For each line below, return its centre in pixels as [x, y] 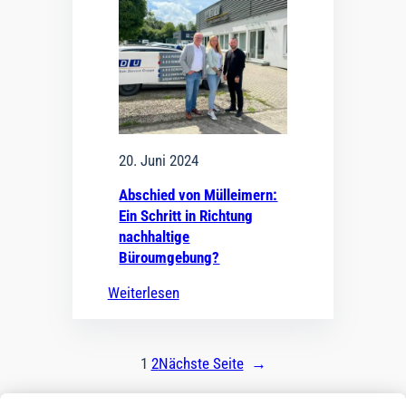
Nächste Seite [201, 364]
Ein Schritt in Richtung [186, 216]
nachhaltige [155, 237]
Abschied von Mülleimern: [198, 195]
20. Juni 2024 [159, 161]
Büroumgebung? [169, 258]
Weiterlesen [143, 293]
